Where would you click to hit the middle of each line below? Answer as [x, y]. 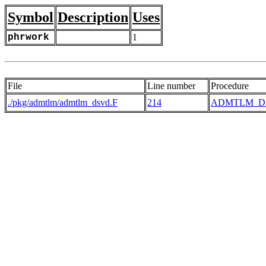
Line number [171, 86]
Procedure [230, 86]
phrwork [28, 37]
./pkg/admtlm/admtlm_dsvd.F [63, 102]
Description [93, 17]
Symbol [31, 17]
